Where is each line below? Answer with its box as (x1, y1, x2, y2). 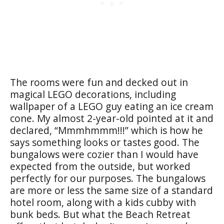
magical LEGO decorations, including (10, 87, 176, 101)
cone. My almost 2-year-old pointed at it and (10, 111, 213, 125)
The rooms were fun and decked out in (10, 75, 188, 89)
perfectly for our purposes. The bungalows (10, 171, 205, 185)
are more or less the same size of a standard (10, 183, 213, 197)
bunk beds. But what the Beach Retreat (10, 207, 190, 221)
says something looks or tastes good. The (10, 135, 199, 149)
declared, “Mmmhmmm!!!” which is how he (10, 123, 203, 137)
